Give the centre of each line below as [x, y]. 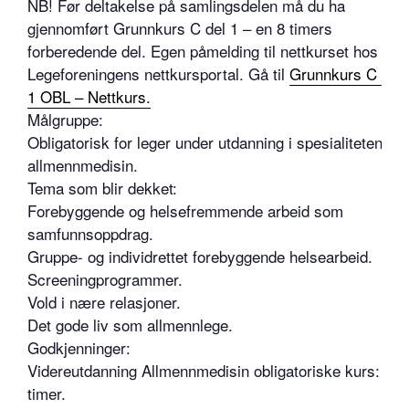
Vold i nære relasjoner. [104, 302]
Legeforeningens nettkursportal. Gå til [158, 73]
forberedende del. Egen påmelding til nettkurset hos [203, 51]
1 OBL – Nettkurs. [89, 96]
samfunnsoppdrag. [90, 233]
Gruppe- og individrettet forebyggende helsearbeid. [200, 256]
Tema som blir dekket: [102, 188]
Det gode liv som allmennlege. [130, 325]
